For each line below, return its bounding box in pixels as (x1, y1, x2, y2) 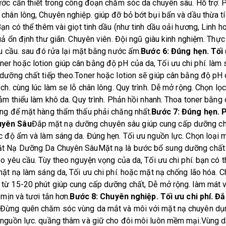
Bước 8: (70, 192, 100, 202)
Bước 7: (151, 107, 182, 117)
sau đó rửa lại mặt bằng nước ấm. (19, 46, 141, 56)
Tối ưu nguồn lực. (123, 131, 184, 141)
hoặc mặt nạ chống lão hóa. (118, 167, 219, 178)
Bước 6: (141, 46, 172, 56)
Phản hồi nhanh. (107, 95, 163, 105)
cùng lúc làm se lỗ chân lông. (10, 83, 116, 93)
